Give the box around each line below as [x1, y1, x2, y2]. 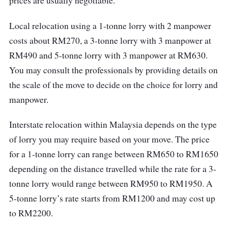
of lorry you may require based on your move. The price [9, 133, 210, 145]
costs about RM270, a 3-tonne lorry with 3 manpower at [9, 34, 211, 46]
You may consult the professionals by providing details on [9, 64, 218, 76]
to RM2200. [9, 207, 53, 219]
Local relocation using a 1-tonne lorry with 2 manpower [9, 19, 211, 32]
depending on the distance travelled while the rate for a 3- [9, 162, 216, 175]
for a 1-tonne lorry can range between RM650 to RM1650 [9, 148, 218, 160]
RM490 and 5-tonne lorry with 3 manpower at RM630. [9, 49, 208, 61]
